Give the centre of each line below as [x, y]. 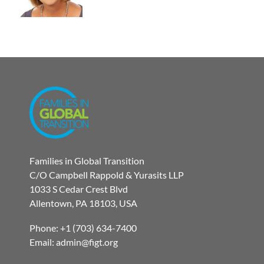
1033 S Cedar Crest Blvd [79, 189]
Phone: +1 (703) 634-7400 [83, 227]
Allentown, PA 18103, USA [83, 203]
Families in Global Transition [87, 160]
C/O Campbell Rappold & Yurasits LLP [107, 174]
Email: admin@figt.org [74, 242]
